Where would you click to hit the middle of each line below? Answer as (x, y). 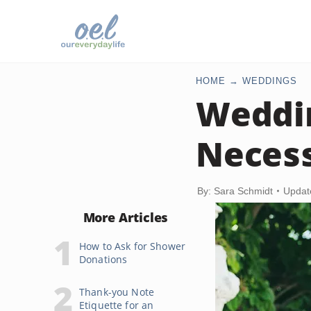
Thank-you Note (117, 292)
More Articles (126, 217)
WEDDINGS (270, 81)
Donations (103, 259)
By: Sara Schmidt (235, 191)
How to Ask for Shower (132, 246)
